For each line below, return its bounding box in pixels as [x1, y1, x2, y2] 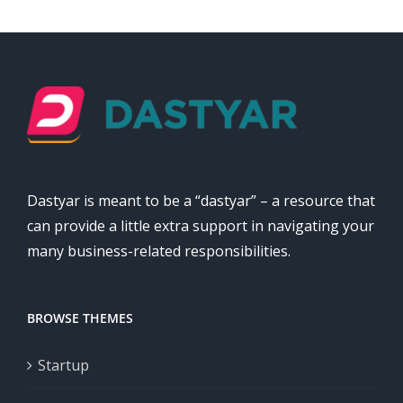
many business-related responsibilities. [27, 240, 291, 261]
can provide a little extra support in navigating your [27, 215, 374, 236]
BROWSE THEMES [27, 309, 133, 327]
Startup [38, 354, 89, 375]
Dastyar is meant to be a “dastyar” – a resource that [27, 190, 375, 210]
